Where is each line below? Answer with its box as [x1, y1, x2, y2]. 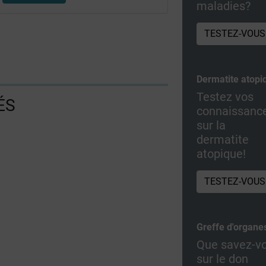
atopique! [197, 146, 246, 161]
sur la [197, 118, 226, 132]
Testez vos [197, 89, 254, 104]
